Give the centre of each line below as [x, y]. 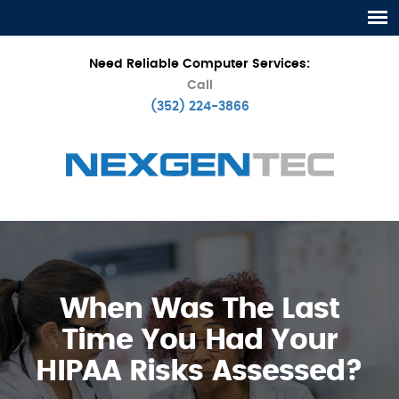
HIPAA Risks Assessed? [199, 371]
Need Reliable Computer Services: [199, 64]
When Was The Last [199, 309]
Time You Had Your [199, 340]
